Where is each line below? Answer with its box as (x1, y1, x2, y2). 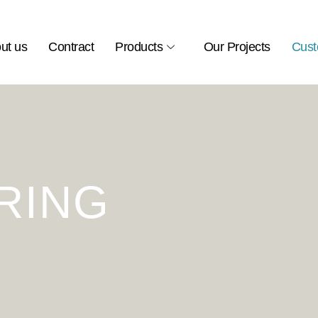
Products (115, 40, 163, 54)
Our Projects (203, 40, 270, 54)
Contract (48, 40, 94, 54)
